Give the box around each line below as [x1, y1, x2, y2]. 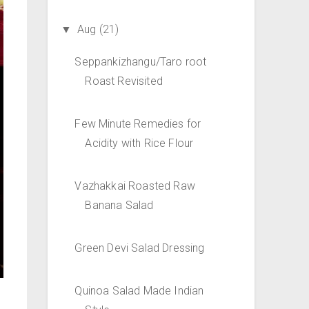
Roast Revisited [85, 74, 163, 88]
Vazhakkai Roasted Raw [74, 179, 195, 193]
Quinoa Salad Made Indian [74, 284, 204, 298]
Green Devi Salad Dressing [74, 241, 205, 255]
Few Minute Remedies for [74, 117, 201, 131]
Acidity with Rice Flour [85, 137, 194, 150]
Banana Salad [85, 199, 154, 212]
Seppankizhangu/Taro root [74, 55, 207, 69]
